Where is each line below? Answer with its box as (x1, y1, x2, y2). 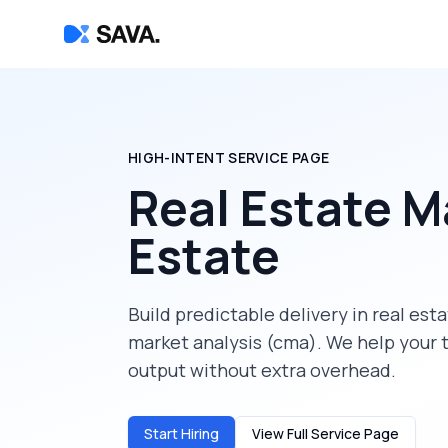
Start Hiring (144, 424, 219, 443)
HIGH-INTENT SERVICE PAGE (128, 148, 330, 167)
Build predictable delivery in (128, 302, 372, 326)
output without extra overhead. (128, 358, 396, 382)
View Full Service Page (252, 424, 399, 443)
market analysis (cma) (128, 330, 317, 354)
